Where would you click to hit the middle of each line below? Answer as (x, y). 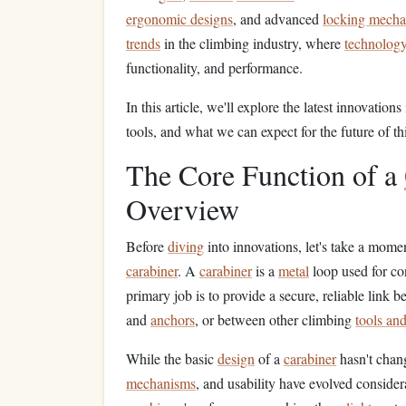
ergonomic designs (179, 19)
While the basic (172, 358)
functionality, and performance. (214, 68)
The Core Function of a (265, 174)
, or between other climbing (275, 319)
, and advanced (278, 19)
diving (186, 246)
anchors (173, 319)
